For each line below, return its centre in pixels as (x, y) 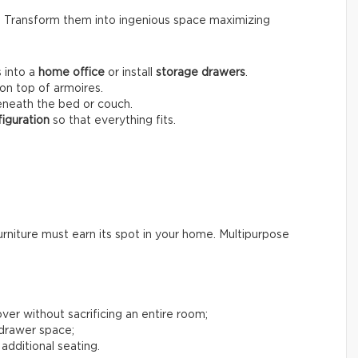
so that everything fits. (113, 121)
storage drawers (201, 73)
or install (130, 73)
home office (72, 73)
